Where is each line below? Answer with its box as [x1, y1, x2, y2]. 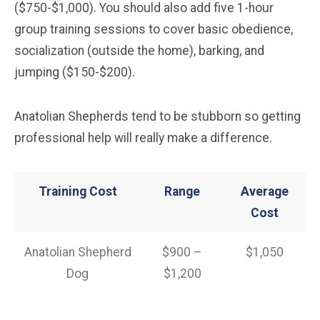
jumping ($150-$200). [14, 64, 135, 79]
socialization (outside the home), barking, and [14, 43, 264, 58]
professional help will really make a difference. [14, 130, 272, 145]
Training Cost [38, 184, 117, 199]
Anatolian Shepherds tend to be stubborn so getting [14, 109, 301, 124]
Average [241, 184, 289, 199]
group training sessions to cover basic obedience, [14, 21, 293, 36]
